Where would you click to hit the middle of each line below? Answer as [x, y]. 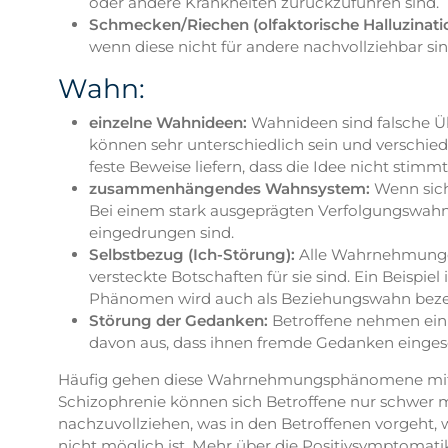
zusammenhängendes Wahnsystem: [229, 188]
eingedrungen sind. [161, 232]
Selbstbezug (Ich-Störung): [191, 254]
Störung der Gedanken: [178, 320]
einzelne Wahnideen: [167, 122]
